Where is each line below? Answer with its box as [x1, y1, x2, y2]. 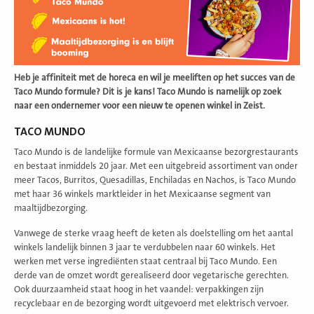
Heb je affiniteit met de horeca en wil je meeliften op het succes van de [14, 73, 295, 83]
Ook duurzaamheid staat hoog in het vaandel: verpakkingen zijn [14, 285, 264, 295]
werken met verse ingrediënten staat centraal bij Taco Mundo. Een [14, 257, 277, 267]
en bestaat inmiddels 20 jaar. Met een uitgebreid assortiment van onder [14, 161, 298, 172]
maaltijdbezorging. [14, 203, 88, 214]
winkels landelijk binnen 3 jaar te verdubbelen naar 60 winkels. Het [14, 243, 275, 253]
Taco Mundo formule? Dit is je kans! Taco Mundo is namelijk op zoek [14, 87, 281, 97]
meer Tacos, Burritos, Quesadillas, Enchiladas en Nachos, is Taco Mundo [14, 175, 296, 186]
